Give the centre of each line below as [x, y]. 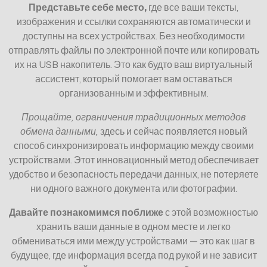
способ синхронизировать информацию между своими [133, 145]
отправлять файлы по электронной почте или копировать [133, 50]
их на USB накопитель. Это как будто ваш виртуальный [133, 64]
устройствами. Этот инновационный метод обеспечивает [133, 159]
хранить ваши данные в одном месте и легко [133, 226]
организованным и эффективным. [133, 93]
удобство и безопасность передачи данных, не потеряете [133, 174]
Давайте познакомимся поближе [86, 212]
